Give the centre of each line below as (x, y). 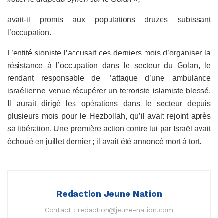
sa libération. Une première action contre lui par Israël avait (109, 129)
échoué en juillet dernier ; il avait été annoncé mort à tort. (104, 142)
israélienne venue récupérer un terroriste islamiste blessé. (109, 91)
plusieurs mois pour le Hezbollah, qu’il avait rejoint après (109, 116)
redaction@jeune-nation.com (126, 210)
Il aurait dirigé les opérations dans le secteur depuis (109, 104)
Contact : (61, 210)
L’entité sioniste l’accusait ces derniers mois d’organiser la (109, 53)
